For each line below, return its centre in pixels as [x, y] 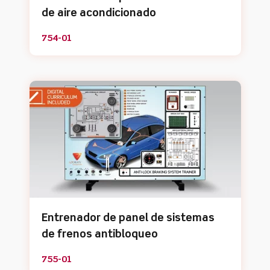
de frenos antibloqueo [99, 234]
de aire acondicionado [99, 13]
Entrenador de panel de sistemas [128, 218]
